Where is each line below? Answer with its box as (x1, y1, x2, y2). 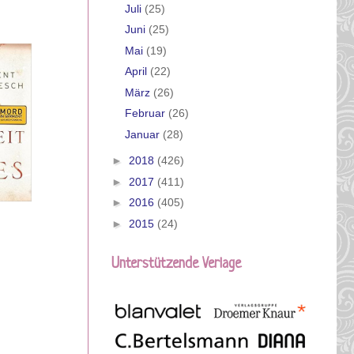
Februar (124, 107, 168, 120)
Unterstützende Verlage (111, 256, 241, 273)
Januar (124, 127, 163, 141)
